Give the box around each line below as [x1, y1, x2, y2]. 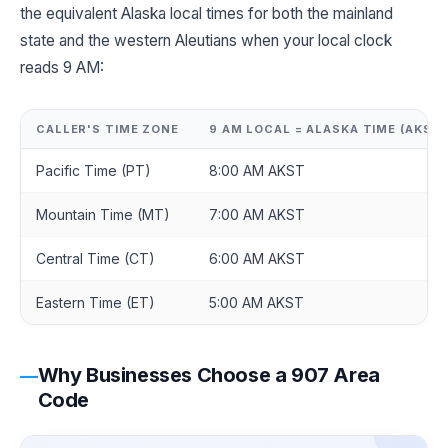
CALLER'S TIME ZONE [36, 122, 179, 137]
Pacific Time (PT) [36, 162, 151, 180]
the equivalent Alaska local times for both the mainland [20, 4, 393, 24]
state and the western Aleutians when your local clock [20, 31, 392, 51]
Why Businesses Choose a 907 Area [37, 363, 380, 388]
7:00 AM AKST [209, 206, 305, 224]
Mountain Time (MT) [36, 206, 170, 224]
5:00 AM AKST [209, 294, 304, 312]
